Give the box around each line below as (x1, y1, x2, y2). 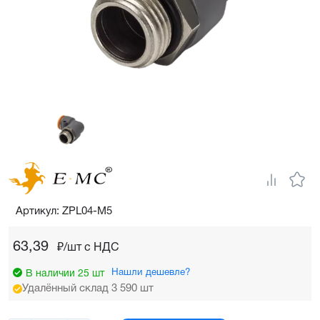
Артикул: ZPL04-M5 (16, 206, 112, 216)
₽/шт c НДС (57, 242, 119, 253)
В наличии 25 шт (26, 269, 104, 279)
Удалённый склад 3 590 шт (22, 283, 154, 294)
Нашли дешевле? (111, 267, 191, 277)
